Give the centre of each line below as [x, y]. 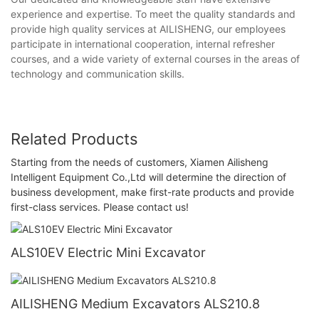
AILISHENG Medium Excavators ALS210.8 [135, 304]
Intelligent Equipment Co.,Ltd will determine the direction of [148, 177]
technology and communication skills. [98, 74]
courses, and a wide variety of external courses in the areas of [155, 59]
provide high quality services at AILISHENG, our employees [148, 29]
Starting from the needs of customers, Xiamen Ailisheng [140, 162]
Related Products [74, 139]
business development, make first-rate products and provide [152, 192]
